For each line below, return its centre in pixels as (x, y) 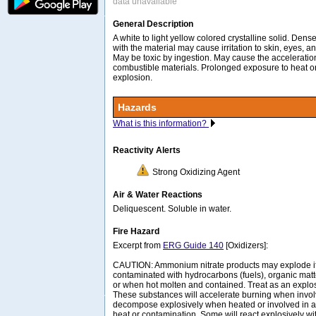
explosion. (133, 77)
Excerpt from (138, 245)
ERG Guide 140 (193, 245)
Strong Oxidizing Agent (196, 172)
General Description (153, 24)
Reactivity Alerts (147, 150)
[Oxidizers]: (246, 245)
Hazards (137, 107)
